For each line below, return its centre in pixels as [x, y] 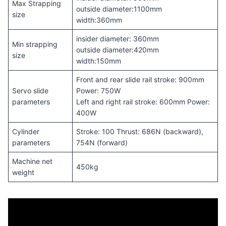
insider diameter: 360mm [117, 38]
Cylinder [25, 131]
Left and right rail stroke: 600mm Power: [143, 101]
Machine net [32, 161]
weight [23, 172]
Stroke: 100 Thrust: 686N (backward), [139, 131]
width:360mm [99, 20]
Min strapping [35, 44]
